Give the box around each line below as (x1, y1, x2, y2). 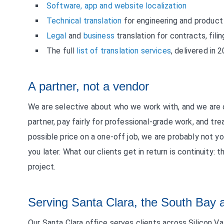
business (83, 31, 114, 40)
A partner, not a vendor (28, 79, 149, 93)
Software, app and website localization (46, 1, 187, 10)
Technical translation (46, 16, 122, 25)
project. (28, 162, 56, 171)
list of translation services (76, 46, 171, 55)
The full (46, 46, 77, 55)
